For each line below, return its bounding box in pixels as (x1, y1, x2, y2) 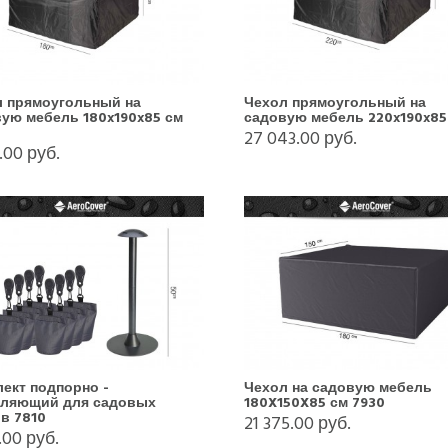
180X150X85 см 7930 (243, 390, 385, 414)
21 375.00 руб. (243, 408, 351, 438)
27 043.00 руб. (243, 123, 357, 153)
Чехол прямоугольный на (243, 90, 426, 114)
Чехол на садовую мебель (243, 375, 432, 399)
